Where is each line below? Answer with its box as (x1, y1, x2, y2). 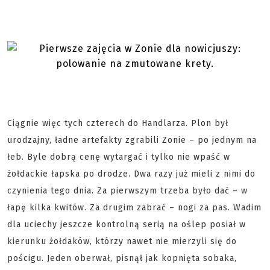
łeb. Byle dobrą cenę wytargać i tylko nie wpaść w (7, 152, 230, 162)
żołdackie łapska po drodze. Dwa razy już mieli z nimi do (7, 169, 256, 179)
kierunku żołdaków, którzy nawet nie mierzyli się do (7, 236, 237, 246)
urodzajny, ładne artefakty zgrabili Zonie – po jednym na (7, 135, 257, 145)
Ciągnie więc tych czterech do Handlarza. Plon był (7, 118, 228, 128)
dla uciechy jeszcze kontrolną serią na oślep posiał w (7, 219, 246, 230)
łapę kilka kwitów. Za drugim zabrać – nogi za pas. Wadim (7, 202, 262, 213)
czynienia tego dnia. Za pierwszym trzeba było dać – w (7, 186, 248, 196)
